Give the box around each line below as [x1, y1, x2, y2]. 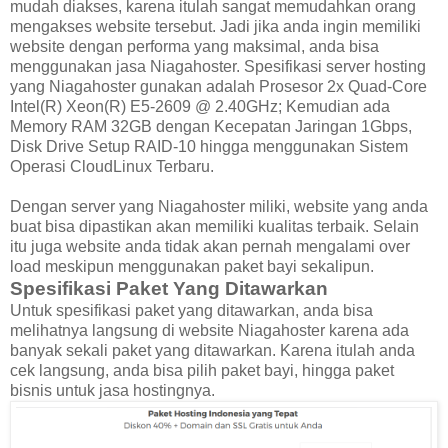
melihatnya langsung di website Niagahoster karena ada [10, 321, 409, 339]
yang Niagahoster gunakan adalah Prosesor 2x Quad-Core [10, 77, 427, 95]
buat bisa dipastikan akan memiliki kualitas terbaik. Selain [10, 217, 419, 235]
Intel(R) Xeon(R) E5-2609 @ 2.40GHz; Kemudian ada [10, 97, 390, 115]
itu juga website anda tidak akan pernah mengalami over [10, 237, 410, 255]
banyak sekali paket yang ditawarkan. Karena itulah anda [10, 341, 415, 359]
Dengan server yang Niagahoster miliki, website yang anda [10, 197, 428, 215]
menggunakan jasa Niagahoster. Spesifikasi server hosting [10, 57, 426, 75]
